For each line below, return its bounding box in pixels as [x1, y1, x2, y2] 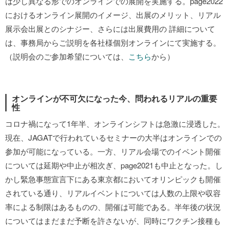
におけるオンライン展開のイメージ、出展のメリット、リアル [5, 9, 221, 20]
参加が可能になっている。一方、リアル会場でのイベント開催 [5, 146, 221, 157]
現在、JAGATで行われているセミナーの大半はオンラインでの [5, 132, 222, 143]
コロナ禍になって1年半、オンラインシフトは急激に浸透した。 [5, 118, 225, 129]
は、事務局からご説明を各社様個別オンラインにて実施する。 [5, 37, 221, 48]
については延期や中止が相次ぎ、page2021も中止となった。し [5, 160, 223, 170]
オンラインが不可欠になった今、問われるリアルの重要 [12, 92, 217, 104]
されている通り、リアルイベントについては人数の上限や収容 [5, 187, 221, 198]
